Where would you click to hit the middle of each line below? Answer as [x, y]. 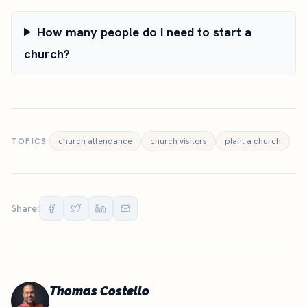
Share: [25, 208]
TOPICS [29, 141]
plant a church [253, 141]
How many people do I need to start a [145, 32]
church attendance [96, 141]
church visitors [179, 141]
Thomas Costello [99, 291]
